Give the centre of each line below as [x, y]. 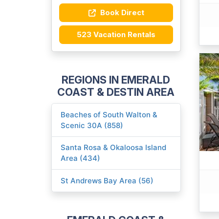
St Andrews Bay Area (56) [107, 180]
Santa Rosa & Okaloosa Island [114, 148]
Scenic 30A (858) [92, 125]
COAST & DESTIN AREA [116, 92]
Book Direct [121, 12]
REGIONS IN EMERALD [116, 80]
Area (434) [81, 158]
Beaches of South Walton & [109, 114]
